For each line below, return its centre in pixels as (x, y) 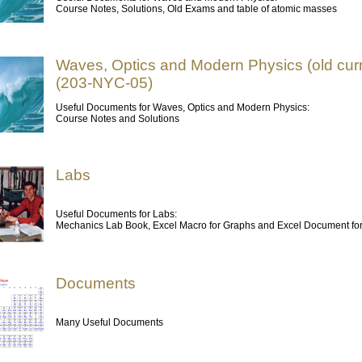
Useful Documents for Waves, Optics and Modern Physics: (183, 107)
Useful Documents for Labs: (116, 214)
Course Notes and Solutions (118, 119)
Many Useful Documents (109, 322)
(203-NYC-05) (104, 83)
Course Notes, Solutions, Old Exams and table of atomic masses (196, 9)
